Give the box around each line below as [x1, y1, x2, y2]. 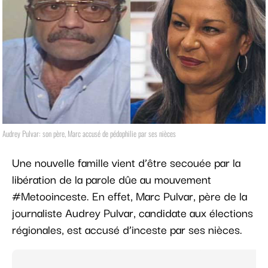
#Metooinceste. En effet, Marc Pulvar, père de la [12, 187, 247, 205]
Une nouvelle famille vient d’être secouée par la [12, 153, 240, 172]
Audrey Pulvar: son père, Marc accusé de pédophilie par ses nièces [2, 127, 176, 140]
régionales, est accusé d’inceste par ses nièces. [12, 220, 242, 239]
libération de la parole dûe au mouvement [12, 170, 211, 188]
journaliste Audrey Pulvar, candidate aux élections [12, 203, 253, 222]
